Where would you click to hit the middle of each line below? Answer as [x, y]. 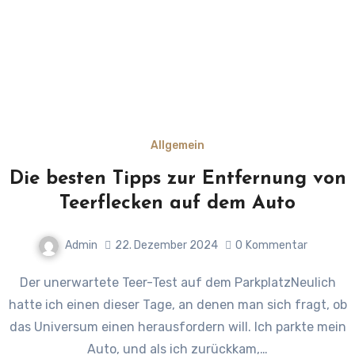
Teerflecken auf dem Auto [177, 203]
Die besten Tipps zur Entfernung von [177, 179]
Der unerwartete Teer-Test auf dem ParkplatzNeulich [24, 282]
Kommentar [277, 246]
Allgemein [177, 145]
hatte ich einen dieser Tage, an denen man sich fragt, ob [177, 304]
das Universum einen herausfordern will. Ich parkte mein [177, 326]
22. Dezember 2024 [166, 246]
